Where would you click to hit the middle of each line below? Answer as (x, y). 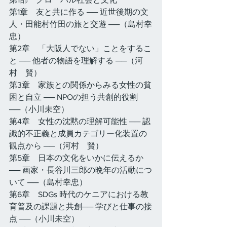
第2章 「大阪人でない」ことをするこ (80, 48)
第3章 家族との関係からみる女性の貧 (80, 85)
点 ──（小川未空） (44, 219)
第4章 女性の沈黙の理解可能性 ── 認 (80, 121)
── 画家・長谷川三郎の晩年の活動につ (81, 170)
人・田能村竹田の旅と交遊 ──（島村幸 (81, 24)
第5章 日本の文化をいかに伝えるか (77, 158)
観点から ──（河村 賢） (56, 146)
